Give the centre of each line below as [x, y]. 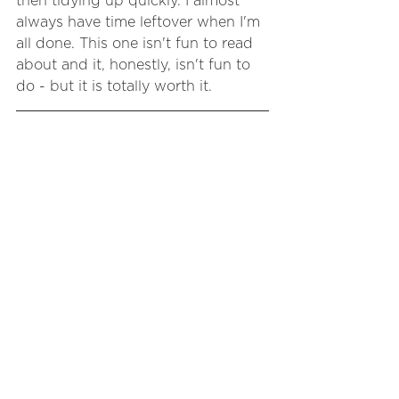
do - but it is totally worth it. [114, 86]
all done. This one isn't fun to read [137, 43]
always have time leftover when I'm [140, 22]
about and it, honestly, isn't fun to [135, 65]
